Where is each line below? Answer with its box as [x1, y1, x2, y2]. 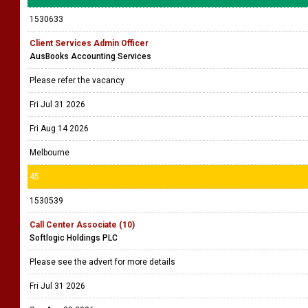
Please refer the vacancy [30, 76, 126, 85]
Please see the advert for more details [30, 257, 177, 267]
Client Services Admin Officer [30, 38, 148, 48]
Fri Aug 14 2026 [30, 124, 89, 133]
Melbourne [30, 148, 69, 157]
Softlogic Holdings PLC [30, 233, 118, 243]
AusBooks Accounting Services [30, 52, 151, 61]
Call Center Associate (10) [30, 220, 135, 230]
